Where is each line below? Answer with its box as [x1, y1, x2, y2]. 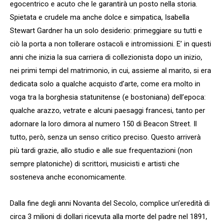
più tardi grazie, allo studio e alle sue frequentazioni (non [10, 146, 192, 155]
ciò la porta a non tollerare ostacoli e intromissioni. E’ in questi [10, 39, 211, 49]
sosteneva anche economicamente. [10, 173, 126, 182]
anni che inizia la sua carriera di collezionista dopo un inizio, [10, 53, 202, 62]
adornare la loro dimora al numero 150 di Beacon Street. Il [10, 119, 197, 129]
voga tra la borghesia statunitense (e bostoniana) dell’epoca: [10, 93, 206, 102]
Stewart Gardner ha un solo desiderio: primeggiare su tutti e [10, 26, 202, 36]
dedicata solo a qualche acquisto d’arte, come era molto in [10, 79, 200, 89]
